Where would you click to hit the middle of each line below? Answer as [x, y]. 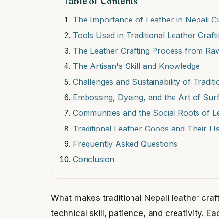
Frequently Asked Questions [125, 144]
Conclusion [94, 160]
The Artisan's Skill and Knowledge [136, 66]
